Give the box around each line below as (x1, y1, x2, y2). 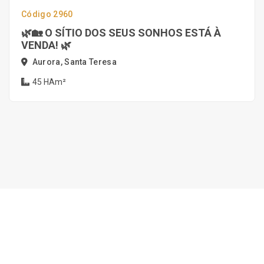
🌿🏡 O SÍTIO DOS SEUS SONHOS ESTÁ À (21, 27, 221, 39)
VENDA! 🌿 (21, 39, 71, 51)
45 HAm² (31, 77, 66, 87)
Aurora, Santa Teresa (30, 57, 117, 67)
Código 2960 (21, 9, 73, 19)
